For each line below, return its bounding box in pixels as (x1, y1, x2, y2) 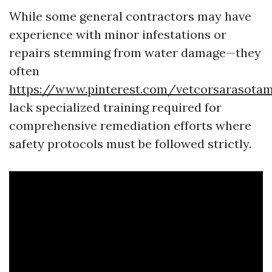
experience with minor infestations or (9, 26, 226, 42)
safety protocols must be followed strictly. (9, 135, 251, 151)
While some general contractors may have (9, 8, 251, 24)
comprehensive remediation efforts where (9, 117, 251, 133)
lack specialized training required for (9, 99, 222, 115)
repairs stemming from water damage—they (9, 44, 261, 60)
